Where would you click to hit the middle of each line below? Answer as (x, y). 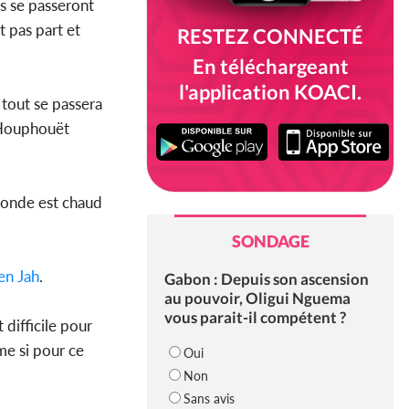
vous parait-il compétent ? (255, 318)
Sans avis (209, 399)
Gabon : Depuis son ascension (266, 279)
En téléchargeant (270, 66)
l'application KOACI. (270, 92)
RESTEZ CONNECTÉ (270, 36)
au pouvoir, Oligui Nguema (257, 299)
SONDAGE (270, 241)
